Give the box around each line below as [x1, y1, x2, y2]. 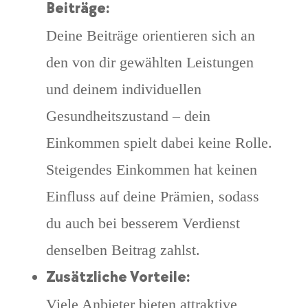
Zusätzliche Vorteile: [45, 268, 190, 287]
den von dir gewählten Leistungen [45, 54, 254, 71]
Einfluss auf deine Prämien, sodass [45, 188, 259, 206]
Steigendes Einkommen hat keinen [45, 161, 257, 179]
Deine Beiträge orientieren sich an [45, 27, 255, 45]
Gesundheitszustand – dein [45, 107, 210, 125]
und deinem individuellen [45, 80, 201, 98]
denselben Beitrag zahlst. [45, 241, 200, 259]
